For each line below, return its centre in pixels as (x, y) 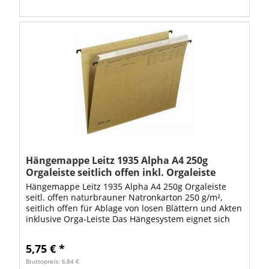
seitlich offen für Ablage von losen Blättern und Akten (134, 208)
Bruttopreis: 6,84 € (53, 261)
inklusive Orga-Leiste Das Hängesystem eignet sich (128, 219)
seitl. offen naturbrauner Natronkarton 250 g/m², (124, 197)
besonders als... (58, 229)
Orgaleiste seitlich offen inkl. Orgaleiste (121, 172)
